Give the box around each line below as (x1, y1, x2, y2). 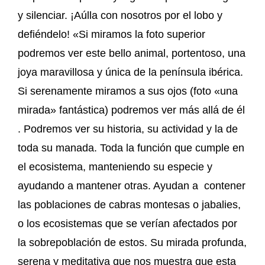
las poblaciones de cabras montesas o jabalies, (18, 199, 241, 211)
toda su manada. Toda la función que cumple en (18, 142, 244, 154)
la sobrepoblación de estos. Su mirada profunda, (18, 237, 247, 249)
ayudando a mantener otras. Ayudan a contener (18, 180, 245, 192)
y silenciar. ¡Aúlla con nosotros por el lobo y (18, 9, 222, 22)
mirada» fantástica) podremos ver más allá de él (18, 104, 245, 117)
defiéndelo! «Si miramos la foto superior (18, 28, 205, 41)
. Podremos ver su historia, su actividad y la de (18, 123, 238, 135)
